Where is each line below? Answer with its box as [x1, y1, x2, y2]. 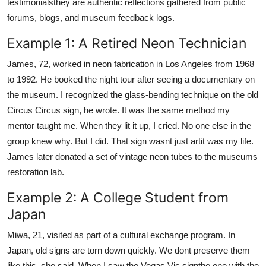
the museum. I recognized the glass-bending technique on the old [7, 89, 258, 100]
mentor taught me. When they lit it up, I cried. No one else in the [7, 120, 251, 131]
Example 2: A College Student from [7, 188, 229, 206]
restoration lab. [7, 166, 64, 177]
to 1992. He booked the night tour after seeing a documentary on [7, 74, 255, 84]
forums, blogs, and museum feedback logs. [7, 12, 175, 23]
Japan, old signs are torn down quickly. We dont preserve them [7, 245, 250, 255]
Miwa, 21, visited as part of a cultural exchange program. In [7, 229, 235, 240]
